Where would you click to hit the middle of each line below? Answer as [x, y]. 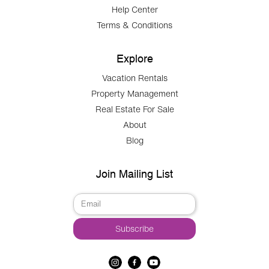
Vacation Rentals [134, 77]
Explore [134, 58]
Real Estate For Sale [134, 109]
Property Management [134, 93]
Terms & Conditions [134, 25]
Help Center [134, 9]
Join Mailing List [134, 174]
